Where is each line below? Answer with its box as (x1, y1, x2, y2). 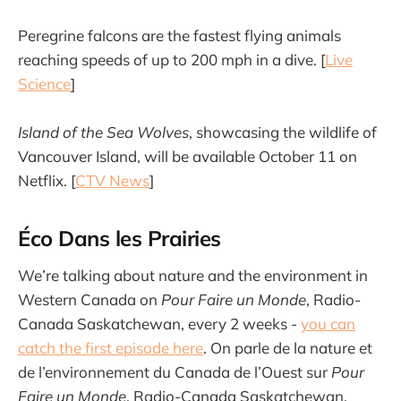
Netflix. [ (18, 170, 75, 190)
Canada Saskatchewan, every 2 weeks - (18, 313, 301, 333)
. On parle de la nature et (203, 337, 372, 357)
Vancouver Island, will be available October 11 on (18, 146, 357, 166)
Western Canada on (18, 289, 161, 309)
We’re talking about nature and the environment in (18, 265, 368, 285)
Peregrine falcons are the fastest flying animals (18, 25, 341, 45)
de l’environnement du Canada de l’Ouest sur (18, 362, 331, 381)
